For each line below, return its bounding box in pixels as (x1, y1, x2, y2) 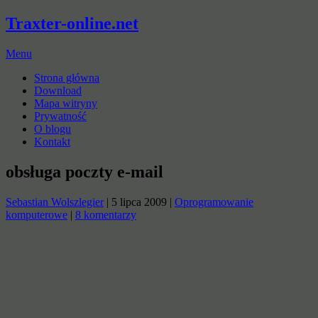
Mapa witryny (34, 97, 97, 109)
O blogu (34, 122, 71, 135)
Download (34, 84, 82, 97)
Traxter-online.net (6, 13, 138, 33)
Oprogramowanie (175, 195, 253, 208)
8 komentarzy (75, 208, 136, 221)
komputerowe (6, 208, 67, 221)
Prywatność (34, 109, 87, 122)
